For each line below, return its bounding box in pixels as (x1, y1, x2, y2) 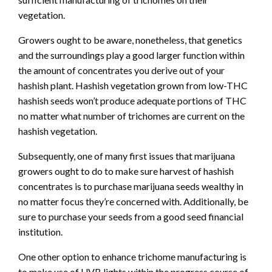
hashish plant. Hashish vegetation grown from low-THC (18, 80, 248, 92)
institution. (18, 226, 63, 238)
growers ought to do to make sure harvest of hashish (18, 165, 234, 177)
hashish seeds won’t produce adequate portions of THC (18, 95, 246, 107)
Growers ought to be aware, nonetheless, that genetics (18, 34, 242, 46)
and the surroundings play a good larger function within (18, 49, 245, 61)
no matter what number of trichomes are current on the (18, 110, 245, 122)
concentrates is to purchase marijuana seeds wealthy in (18, 180, 243, 192)
